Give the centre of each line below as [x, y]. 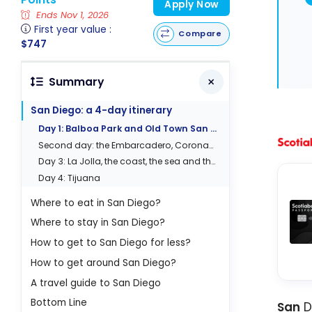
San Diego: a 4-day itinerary [102, 110]
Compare [200, 34]
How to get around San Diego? [104, 263]
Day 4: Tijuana [70, 178]
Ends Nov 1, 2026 [71, 15]
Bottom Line [59, 303]
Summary [76, 81]
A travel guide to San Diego [96, 283]
